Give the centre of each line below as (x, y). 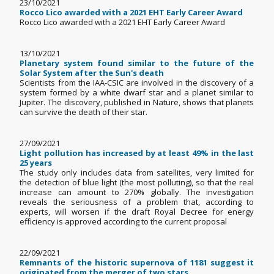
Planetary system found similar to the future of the (137, 63)
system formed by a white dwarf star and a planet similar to (137, 93)
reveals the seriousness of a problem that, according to (137, 202)
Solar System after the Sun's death (92, 73)
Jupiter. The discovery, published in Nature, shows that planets (137, 102)
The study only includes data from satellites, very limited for (137, 173)
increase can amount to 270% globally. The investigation (137, 192)
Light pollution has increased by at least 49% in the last (137, 153)
